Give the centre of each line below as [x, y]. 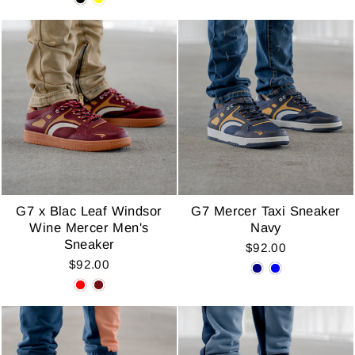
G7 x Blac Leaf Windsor [89, 211]
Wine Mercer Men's [89, 227]
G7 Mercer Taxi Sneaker [266, 211]
